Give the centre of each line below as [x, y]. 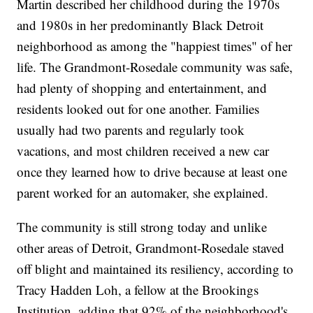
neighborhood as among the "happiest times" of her [155, 46]
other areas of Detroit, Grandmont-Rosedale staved [151, 248]
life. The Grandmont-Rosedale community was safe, [155, 67]
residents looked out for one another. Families [138, 109]
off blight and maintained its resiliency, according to [155, 269]
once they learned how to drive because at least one [152, 172]
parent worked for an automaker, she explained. [143, 193]
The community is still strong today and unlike [142, 227]
